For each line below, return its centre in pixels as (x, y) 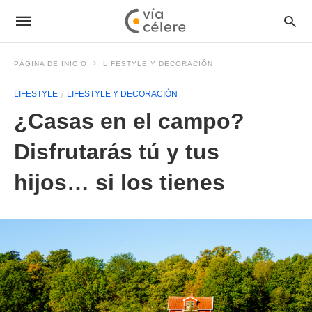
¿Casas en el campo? (129, 121)
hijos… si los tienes (119, 182)
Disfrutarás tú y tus (117, 152)
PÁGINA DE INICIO (50, 64)
